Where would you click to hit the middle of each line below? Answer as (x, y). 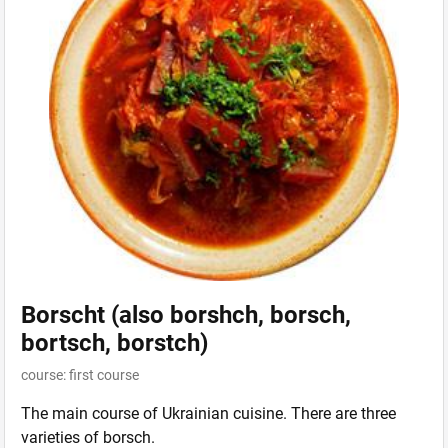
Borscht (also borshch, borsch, (186, 315)
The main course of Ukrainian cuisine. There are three (208, 413)
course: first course (80, 375)
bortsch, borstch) (114, 343)
